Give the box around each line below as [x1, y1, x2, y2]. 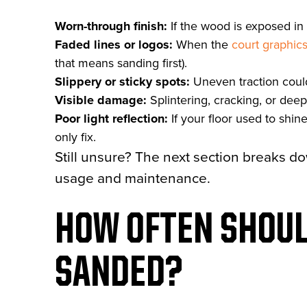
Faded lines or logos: [55, 37, 173, 52]
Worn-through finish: [55, 19, 167, 34]
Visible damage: [55, 93, 147, 108]
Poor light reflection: [55, 111, 168, 126]
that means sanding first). [55, 56, 187, 71]
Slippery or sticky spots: [55, 74, 190, 89]
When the [173, 37, 232, 52]
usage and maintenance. [55, 170, 210, 187]
